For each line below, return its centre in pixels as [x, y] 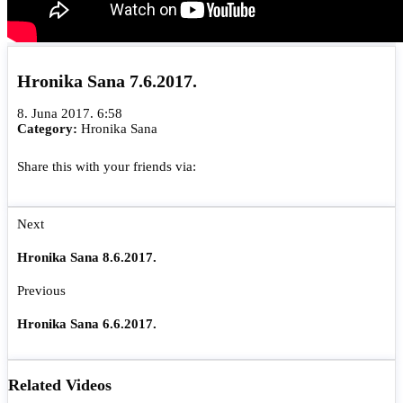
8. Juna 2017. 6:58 [70, 114]
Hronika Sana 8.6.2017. [87, 258]
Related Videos [60, 385]
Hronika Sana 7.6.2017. [107, 81]
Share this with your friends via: [116, 167]
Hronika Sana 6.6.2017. [87, 324]
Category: [49, 129]
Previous [41, 291]
